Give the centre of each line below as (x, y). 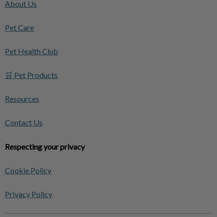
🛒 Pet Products (31, 75)
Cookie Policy (28, 170)
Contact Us (24, 122)
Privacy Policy (29, 194)
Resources (22, 98)
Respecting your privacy (45, 146)
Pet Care (19, 27)
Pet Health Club (31, 51)
